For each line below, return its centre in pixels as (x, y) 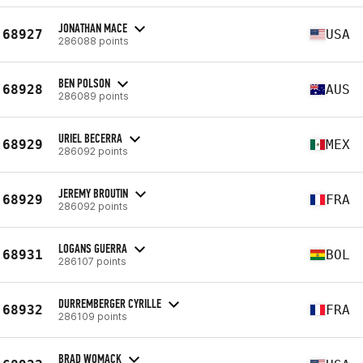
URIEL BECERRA (90, 138)
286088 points (94, 41)
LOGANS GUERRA (93, 248)
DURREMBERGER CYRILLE (110, 303)
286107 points (92, 261)
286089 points (94, 96)
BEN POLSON (84, 83)
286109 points (93, 316)
